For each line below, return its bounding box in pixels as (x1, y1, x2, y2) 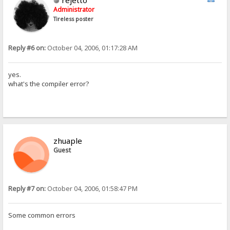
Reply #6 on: (8, 44, 46, 53)
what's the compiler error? (8, 79, 90, 88)
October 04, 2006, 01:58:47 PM (46, 184, 138, 194)
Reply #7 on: (8, 184, 46, 194)
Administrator (53, 5, 95, 14)
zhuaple (53, 136, 83, 146)
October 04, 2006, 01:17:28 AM (46, 44, 138, 53)
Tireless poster (53, 15, 94, 23)
